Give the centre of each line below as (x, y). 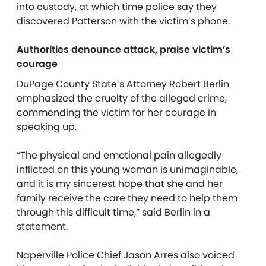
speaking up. (47, 127)
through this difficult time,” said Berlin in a (113, 212)
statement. (42, 227)
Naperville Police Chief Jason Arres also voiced (126, 255)
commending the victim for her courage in (116, 113)
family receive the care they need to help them (127, 198)
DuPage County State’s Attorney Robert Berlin (123, 84)
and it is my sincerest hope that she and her (120, 184)
